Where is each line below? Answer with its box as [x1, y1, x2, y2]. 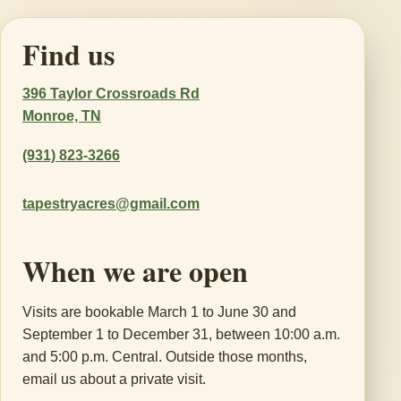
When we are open [22, 249, 248, 292]
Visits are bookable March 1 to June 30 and [22, 303, 296, 320]
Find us [22, 32, 115, 75]
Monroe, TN [22, 107, 101, 124]
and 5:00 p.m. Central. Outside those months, [22, 348, 307, 364]
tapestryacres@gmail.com [22, 196, 200, 212]
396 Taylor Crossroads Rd [22, 85, 200, 101]
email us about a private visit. [22, 371, 206, 387]
